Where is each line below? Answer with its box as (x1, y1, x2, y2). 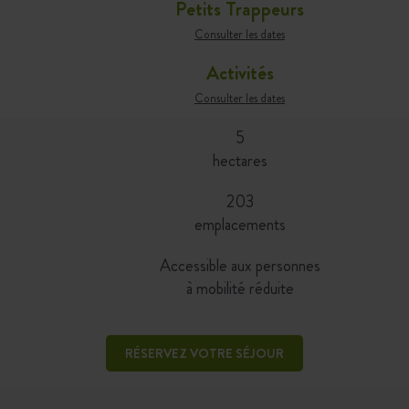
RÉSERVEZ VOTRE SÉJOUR (125, 343, 284, 362)
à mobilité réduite (185, 276, 294, 300)
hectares (212, 148, 267, 173)
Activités (205, 58, 274, 87)
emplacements (194, 212, 286, 236)
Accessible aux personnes (159, 253, 320, 278)
